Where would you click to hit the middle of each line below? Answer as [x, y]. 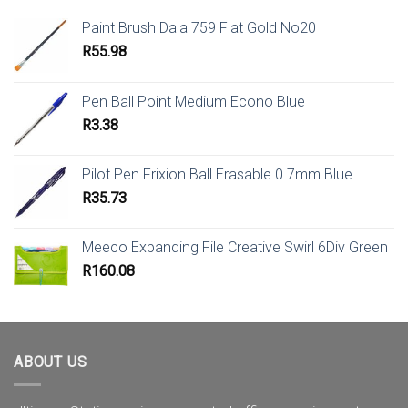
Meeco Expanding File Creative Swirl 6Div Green [235, 247]
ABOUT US [51, 362]
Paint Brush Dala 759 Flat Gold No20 [199, 27]
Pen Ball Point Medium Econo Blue [194, 101]
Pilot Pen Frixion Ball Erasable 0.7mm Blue [217, 174]
